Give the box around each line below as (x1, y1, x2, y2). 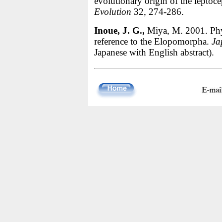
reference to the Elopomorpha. (94, 36, 212, 47)
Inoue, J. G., (94, 25, 145, 36)
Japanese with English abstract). (94, 47, 214, 57)
